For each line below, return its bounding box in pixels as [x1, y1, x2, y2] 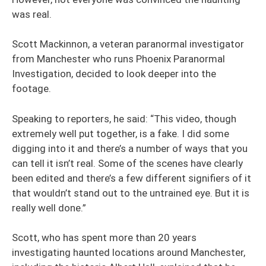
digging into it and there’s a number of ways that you [12, 142, 248, 154]
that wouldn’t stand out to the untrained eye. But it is [12, 186, 249, 199]
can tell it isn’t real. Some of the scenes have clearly [12, 157, 243, 169]
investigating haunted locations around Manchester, [12, 246, 245, 258]
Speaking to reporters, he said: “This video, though [12, 112, 236, 125]
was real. [12, 8, 52, 20]
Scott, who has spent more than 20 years [12, 232, 197, 243]
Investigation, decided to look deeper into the [12, 68, 216, 80]
